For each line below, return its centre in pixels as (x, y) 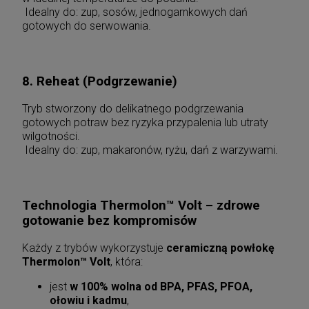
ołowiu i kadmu (88, 300)
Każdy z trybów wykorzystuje (94, 248)
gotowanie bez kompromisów (109, 221)
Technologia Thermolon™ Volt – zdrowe (141, 206)
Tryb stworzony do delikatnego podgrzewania (133, 108)
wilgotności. (51, 136)
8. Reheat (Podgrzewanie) (100, 82)
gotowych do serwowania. (87, 26)
